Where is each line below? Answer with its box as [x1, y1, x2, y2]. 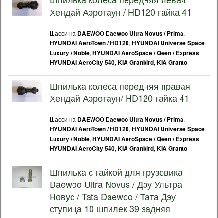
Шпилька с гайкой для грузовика [50, 165, 182, 178]
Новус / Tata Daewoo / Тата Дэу [50, 190, 176, 202]
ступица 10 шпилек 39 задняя [50, 202, 170, 215]
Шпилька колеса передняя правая [50, 79, 190, 92]
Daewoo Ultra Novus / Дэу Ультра [50, 178, 182, 190]
